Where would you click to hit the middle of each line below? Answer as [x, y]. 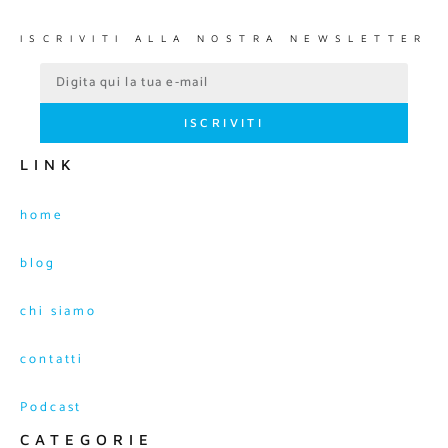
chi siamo [59, 312]
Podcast [51, 408]
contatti [52, 360]
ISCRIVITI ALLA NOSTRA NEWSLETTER [224, 38]
